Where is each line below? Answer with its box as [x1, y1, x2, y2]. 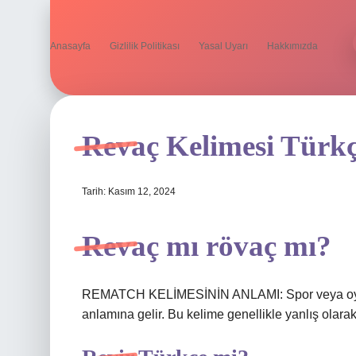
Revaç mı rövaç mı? [82, 230, 331, 262]
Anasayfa [50, 41, 91, 52]
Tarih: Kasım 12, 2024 [82, 186, 176, 197]
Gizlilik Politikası [110, 41, 180, 52]
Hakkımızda [267, 41, 318, 52]
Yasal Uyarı [199, 41, 248, 52]
